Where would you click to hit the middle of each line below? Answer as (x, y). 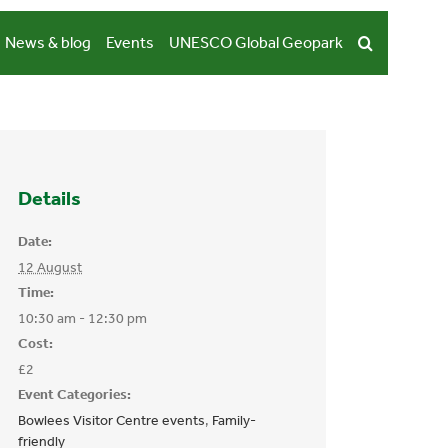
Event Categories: (74, 394)
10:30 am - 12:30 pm (82, 318)
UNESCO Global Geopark (255, 42)
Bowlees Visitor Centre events (111, 420)
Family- (234, 420)
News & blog (47, 42)
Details (49, 198)
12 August (50, 267)
